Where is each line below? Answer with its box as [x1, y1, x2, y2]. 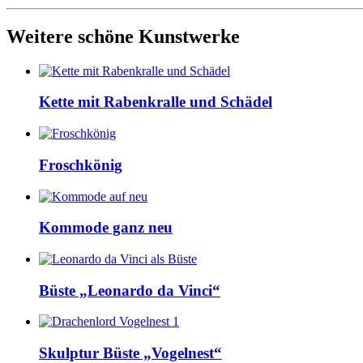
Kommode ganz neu [39, 219, 173, 237]
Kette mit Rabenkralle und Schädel [39, 93, 272, 111]
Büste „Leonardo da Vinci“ [39, 281, 220, 299]
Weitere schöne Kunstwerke [6, 25, 240, 47]
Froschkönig [39, 156, 122, 173]
